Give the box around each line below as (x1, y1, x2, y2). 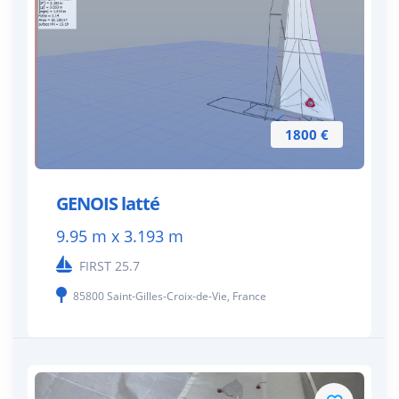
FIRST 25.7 (79, 257, 140, 274)
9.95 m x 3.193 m (56, 225, 183, 247)
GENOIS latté (56, 191, 159, 216)
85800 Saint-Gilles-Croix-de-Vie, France (73, 289, 266, 304)
